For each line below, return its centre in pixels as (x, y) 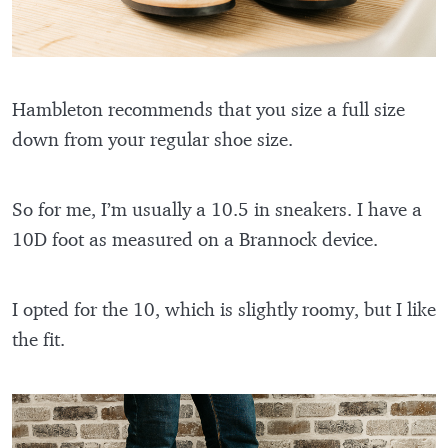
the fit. (41, 338)
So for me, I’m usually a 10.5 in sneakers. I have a (217, 208)
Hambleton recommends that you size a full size (208, 108)
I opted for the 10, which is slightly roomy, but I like (224, 308)
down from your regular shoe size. (155, 138)
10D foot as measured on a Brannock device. (197, 238)
